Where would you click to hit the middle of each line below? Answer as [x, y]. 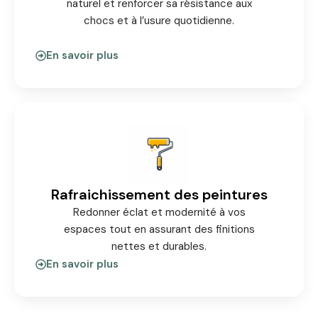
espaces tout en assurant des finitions [159, 229]
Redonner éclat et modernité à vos [159, 212]
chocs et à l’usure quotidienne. [159, 21]
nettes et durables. [159, 246]
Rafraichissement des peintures [159, 194]
